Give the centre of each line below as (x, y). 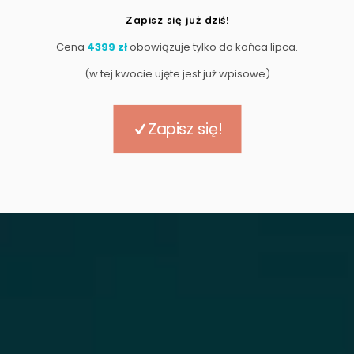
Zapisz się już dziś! (177, 20)
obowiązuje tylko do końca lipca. (213, 47)
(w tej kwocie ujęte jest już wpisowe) (177, 74)
